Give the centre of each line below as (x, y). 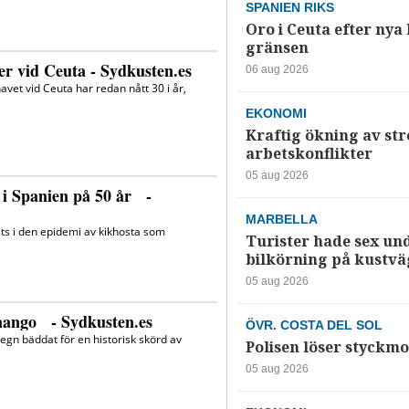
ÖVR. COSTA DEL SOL (314, 325)
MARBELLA (281, 220)
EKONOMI (276, 114)
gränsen (277, 48)
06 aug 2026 (277, 70)
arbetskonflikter (309, 154)
